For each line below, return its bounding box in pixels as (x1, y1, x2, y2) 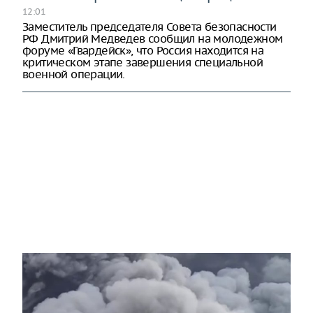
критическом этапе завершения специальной (22, 54, 263, 69)
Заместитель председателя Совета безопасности (22, 19, 277, 34)
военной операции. (22, 66, 125, 81)
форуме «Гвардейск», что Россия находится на (22, 43, 264, 57)
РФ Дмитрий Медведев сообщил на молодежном (22, 31, 283, 45)
